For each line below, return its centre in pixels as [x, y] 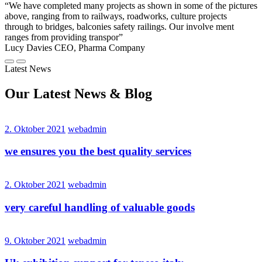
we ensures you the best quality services [98, 151]
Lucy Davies [28, 47]
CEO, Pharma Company [100, 47]
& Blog [129, 93]
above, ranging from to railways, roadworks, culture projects [116, 16]
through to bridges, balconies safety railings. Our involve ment [119, 26]
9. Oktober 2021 [35, 240]
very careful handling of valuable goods [100, 207]
